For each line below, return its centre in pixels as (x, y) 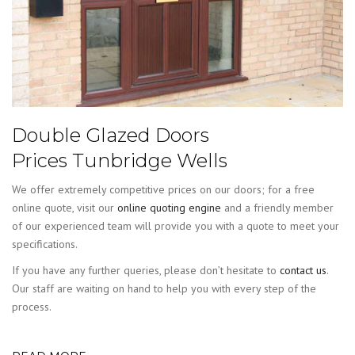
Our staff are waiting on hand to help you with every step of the (164, 288)
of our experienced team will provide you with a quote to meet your (176, 225)
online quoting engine (169, 207)
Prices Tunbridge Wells (120, 161)
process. (32, 306)
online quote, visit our (65, 207)
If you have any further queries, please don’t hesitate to (146, 270)
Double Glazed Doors (111, 136)
